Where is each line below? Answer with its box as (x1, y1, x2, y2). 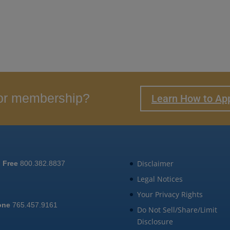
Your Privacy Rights (137, 189, 203, 199)
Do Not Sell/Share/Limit (137, 204, 217, 215)
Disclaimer (137, 158, 174, 168)
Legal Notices (137, 174, 183, 184)
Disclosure (137, 216, 173, 226)
